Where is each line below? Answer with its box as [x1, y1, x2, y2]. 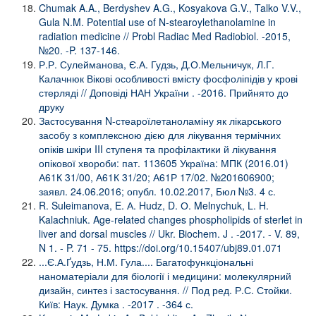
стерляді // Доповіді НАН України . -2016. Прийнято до [39, 85, 288, 99]
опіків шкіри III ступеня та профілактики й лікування [39, 141, 276, 156]
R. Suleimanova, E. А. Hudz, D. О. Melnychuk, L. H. [39, 197, 269, 212]
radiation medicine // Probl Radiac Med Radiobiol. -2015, [39, 28, 291, 43]
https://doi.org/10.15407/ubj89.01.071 [114, 240, 282, 255]
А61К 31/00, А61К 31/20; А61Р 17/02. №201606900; [39, 169, 274, 184]
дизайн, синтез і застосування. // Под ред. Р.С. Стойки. [39, 282, 292, 297]
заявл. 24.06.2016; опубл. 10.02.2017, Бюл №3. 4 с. [39, 183, 276, 198]
